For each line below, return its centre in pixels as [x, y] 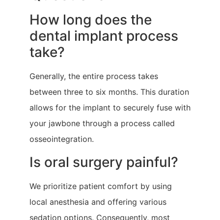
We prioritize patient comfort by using [101, 186]
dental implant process [104, 36]
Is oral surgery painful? [104, 162]
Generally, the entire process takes [94, 76]
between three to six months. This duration [109, 92]
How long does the [91, 20]
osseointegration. [62, 139]
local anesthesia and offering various [98, 202]
